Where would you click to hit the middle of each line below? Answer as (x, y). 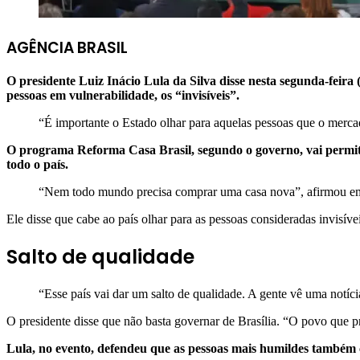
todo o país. (39, 165)
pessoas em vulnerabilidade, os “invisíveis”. (123, 96)
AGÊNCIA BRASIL (67, 47)
